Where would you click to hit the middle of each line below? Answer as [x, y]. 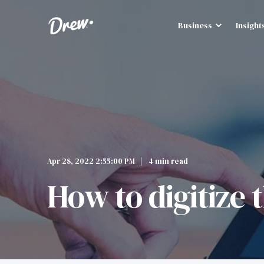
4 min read [168, 161]
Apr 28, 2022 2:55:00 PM [91, 161]
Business [195, 25]
